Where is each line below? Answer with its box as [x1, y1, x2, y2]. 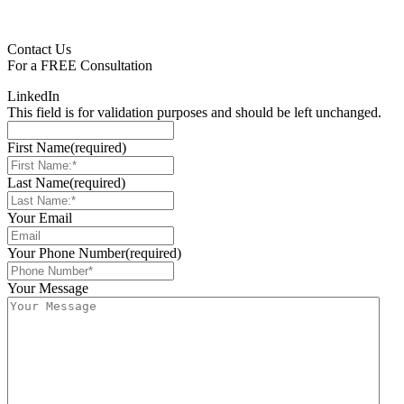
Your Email [7, 209, 72, 225]
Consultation [77, 57, 152, 73]
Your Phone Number [7, 244, 125, 261]
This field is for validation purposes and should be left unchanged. [7, 104, 381, 120]
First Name [7, 139, 70, 155]
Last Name [7, 174, 69, 190]
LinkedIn [7, 87, 60, 104]
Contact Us [7, 41, 71, 57]
